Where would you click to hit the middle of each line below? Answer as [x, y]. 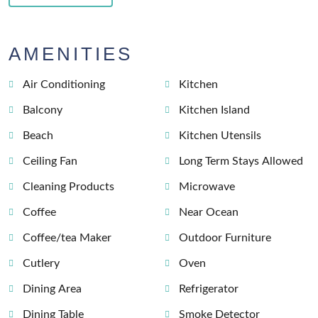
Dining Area [52, 289]
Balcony [43, 110]
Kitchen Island [214, 110]
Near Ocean [209, 213]
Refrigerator [209, 289]
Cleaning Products [68, 187]
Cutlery [41, 264]
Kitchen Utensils [220, 136]
